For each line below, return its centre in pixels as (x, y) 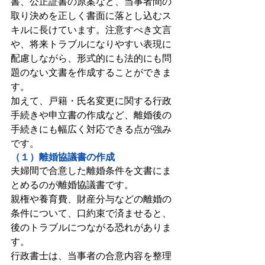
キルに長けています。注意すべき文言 (91, 30)
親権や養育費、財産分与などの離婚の (91, 199)
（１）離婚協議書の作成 (63, 157)
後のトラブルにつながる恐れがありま (91, 228)
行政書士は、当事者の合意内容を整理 (91, 256)
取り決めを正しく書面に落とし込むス (91, 16)
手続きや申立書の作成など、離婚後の (91, 115)
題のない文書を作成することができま (91, 73)
